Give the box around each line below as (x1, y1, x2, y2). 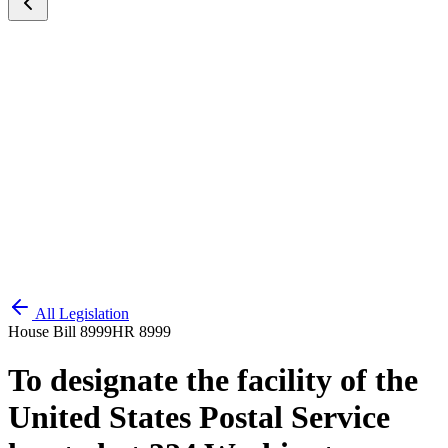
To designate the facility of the (8, 362, 418, 399)
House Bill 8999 (8, 323, 112, 340)
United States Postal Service (8, 399, 390, 436)
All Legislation (35, 305, 129, 322)
